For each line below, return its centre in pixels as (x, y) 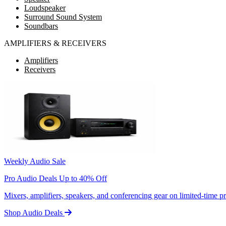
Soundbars (41, 26)
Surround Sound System (63, 17)
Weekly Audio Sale (35, 161)
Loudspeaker (45, 8)
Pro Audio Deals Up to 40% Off (55, 178)
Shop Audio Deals (34, 213)
